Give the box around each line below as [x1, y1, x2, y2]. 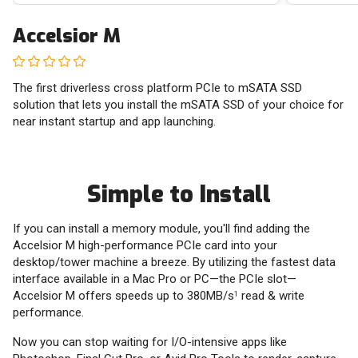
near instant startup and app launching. [13, 114, 216, 129]
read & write [238, 288, 304, 303]
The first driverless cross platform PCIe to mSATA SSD [13, 81, 302, 95]
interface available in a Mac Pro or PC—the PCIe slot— [13, 272, 296, 286]
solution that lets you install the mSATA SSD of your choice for [13, 97, 344, 112]
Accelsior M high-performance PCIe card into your [13, 238, 277, 253]
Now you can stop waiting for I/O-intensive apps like [13, 335, 287, 349]
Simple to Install [87, 179, 271, 209]
